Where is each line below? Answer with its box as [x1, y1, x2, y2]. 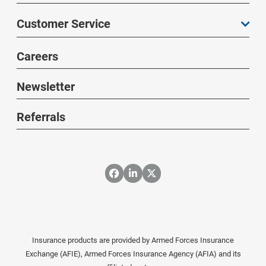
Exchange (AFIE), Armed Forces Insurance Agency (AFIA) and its [25, 249, 241, 258]
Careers [17, 49, 58, 64]
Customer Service [17, 17, 110, 31]
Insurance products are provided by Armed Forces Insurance [32, 235, 234, 245]
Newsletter [17, 80, 75, 94]
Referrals [17, 110, 65, 125]
